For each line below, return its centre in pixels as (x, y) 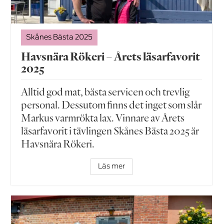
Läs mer (111, 166)
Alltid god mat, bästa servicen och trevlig (105, 91)
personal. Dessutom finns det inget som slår (111, 104)
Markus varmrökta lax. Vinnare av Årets (103, 117)
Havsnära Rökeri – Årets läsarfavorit (111, 56)
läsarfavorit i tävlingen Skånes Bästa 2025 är (110, 130)
